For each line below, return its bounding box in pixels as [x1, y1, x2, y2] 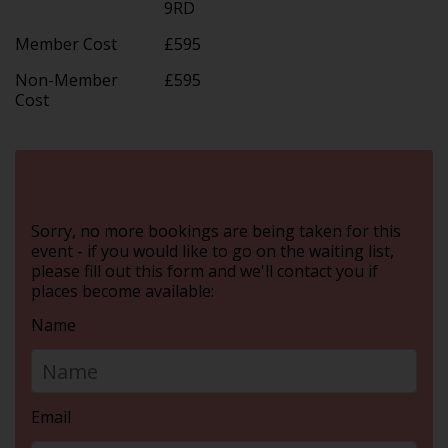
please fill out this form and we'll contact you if [31, 260, 378, 283]
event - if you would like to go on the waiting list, [31, 240, 394, 263]
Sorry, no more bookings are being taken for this [31, 220, 401, 243]
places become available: [31, 280, 214, 303]
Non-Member [15, 68, 118, 91]
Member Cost [15, 32, 117, 55]
